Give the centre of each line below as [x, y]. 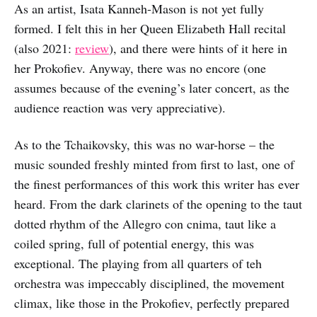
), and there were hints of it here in [198, 48]
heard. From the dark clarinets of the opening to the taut [158, 203]
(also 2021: [45, 48]
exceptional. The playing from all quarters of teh [138, 263]
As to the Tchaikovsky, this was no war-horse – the [144, 144]
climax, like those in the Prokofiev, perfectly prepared [152, 302]
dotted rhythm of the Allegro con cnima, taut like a [145, 223]
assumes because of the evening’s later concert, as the [152, 87]
